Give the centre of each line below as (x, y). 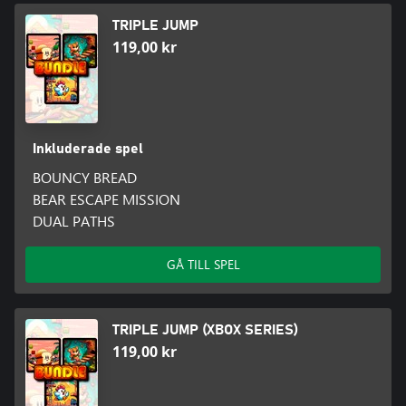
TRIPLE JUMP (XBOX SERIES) (205, 330)
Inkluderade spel (87, 149)
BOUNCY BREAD (84, 178)
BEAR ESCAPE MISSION (106, 199)
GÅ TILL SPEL (203, 265)
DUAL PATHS (73, 221)
